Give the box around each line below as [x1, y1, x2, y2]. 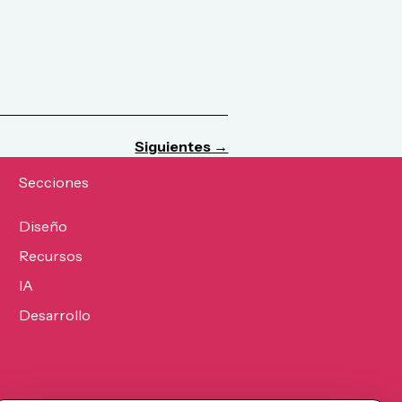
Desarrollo [18, 306, 91, 325]
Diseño [18, 217, 67, 236]
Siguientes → [135, 137, 229, 156]
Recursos [18, 247, 83, 266]
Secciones [18, 173, 89, 192]
